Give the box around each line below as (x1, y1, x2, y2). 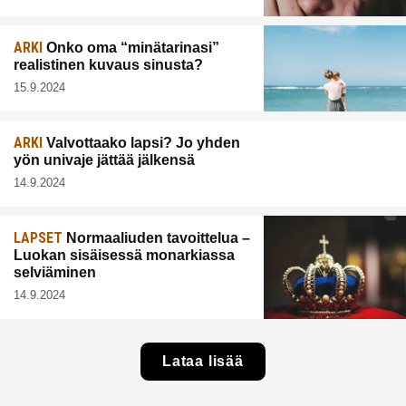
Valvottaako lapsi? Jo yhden (43, 135, 240, 151)
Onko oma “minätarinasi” (43, 40, 219, 56)
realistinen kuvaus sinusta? (14, 57, 203, 73)
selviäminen (14, 265, 96, 281)
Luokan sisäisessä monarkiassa (14, 247, 235, 264)
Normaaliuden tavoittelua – (63, 230, 250, 246)
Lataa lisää (162, 353, 244, 369)
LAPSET (14, 229, 63, 247)
